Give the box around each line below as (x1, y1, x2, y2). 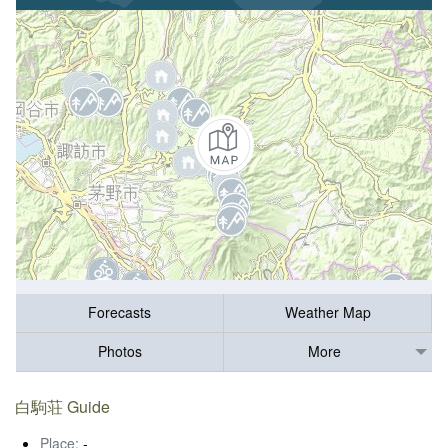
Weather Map (284, 301, 371, 322)
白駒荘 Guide (15, 394, 111, 418)
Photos (97, 340, 142, 361)
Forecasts (88, 301, 151, 322)
